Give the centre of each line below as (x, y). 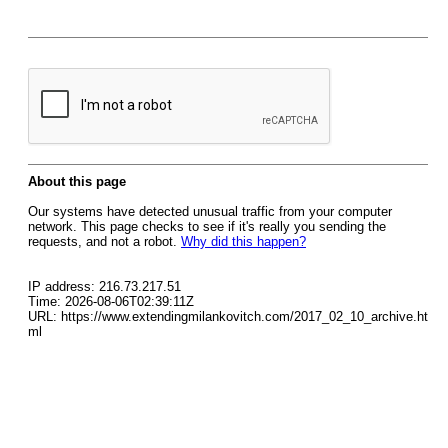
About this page (77, 181)
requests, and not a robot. (104, 241)
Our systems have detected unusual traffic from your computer (210, 211)
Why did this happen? (243, 241)
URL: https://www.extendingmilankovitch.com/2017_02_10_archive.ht (228, 316)
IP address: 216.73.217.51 (104, 286)
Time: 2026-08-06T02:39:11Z (111, 301)
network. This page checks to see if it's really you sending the (207, 226)
